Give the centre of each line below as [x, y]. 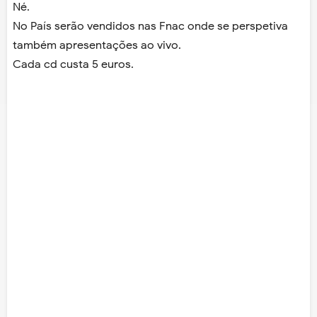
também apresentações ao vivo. [97, 45]
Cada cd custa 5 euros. [73, 64]
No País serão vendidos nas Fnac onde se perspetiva [150, 26]
